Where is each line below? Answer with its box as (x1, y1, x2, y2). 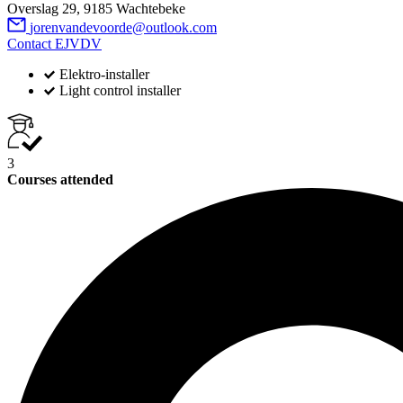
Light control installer (59, 82, 181, 98)
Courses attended (7, 171, 113, 187)
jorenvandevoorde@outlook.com (30, 19, 217, 35)
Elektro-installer (59, 66, 149, 82)
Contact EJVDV (7, 35, 102, 51)
